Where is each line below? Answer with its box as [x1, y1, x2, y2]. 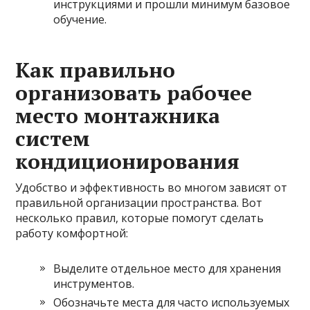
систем [15, 124, 91, 152]
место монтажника [15, 101, 221, 129]
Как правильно [15, 55, 176, 84]
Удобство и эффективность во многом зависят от [15, 179, 288, 195]
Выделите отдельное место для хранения [53, 260, 282, 276]
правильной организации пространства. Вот [15, 194, 263, 210]
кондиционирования [15, 147, 240, 175]
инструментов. [53, 275, 135, 291]
